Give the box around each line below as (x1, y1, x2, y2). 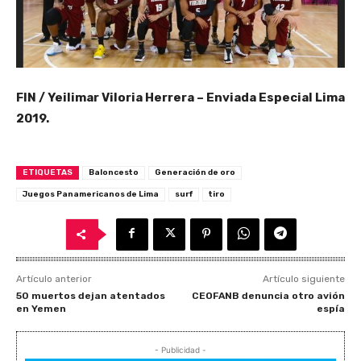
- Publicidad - (155, 344, 206, 355)
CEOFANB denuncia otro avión (191, 289, 345, 301)
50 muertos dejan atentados (16, 289, 165, 301)
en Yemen (16, 302, 66, 314)
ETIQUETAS (23, 167, 73, 177)
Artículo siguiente (262, 272, 345, 284)
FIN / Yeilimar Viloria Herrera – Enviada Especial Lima (16, 89, 345, 105)
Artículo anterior (16, 272, 92, 284)
